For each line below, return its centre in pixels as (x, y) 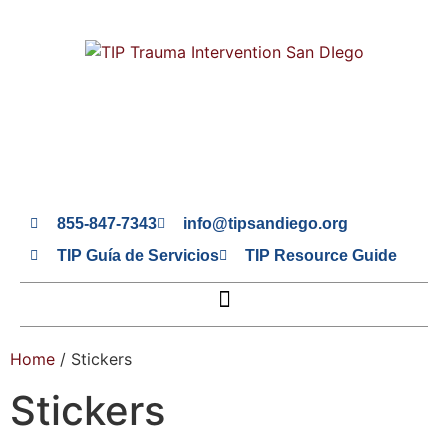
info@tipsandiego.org (265, 223)
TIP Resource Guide (321, 255)
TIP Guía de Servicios (137, 255)
